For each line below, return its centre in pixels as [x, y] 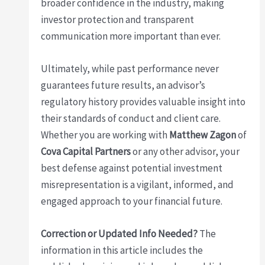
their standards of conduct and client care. [131, 119]
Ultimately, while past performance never [130, 69]
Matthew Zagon [203, 135]
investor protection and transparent [118, 20]
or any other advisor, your [185, 152]
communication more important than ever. [131, 36]
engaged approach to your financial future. [132, 201]
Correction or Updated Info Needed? [119, 234]
